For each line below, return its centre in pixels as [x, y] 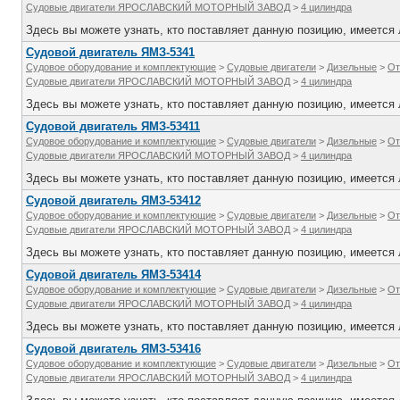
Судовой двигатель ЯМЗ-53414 [113, 275]
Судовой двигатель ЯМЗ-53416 [113, 349]
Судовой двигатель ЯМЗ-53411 [113, 126]
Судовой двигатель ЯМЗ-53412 [113, 200]
